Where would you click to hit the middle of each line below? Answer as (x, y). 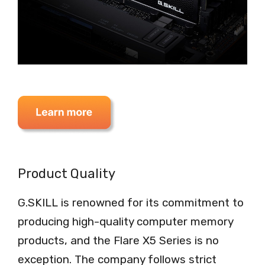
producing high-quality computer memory (125, 221)
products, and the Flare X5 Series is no (118, 240)
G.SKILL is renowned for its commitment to (131, 202)
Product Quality (67, 173)
